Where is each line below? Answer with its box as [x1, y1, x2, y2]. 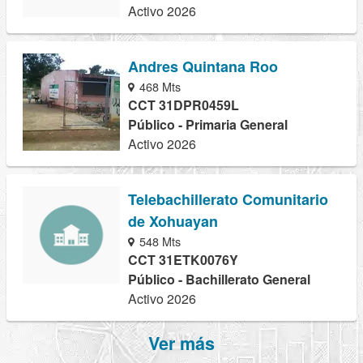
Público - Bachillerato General [128, 269, 310, 288]
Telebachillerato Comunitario [128, 188, 328, 210]
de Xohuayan [128, 210, 218, 232]
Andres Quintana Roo [128, 55, 278, 77]
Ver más [148, 330, 215, 356]
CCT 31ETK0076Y [128, 250, 238, 269]
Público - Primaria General [128, 114, 288, 134]
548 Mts [136, 232, 181, 250]
